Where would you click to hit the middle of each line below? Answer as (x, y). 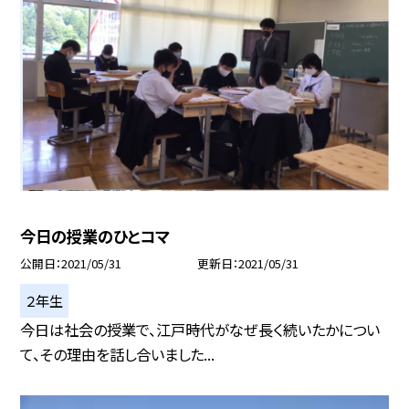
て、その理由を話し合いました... (118, 354)
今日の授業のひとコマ (95, 236)
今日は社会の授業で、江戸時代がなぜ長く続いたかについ (200, 329)
